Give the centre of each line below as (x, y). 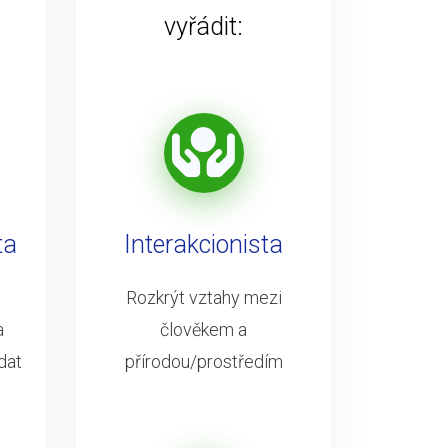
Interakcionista (203, 244)
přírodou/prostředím (203, 361)
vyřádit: (203, 26)
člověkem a (203, 329)
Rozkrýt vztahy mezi (203, 297)
